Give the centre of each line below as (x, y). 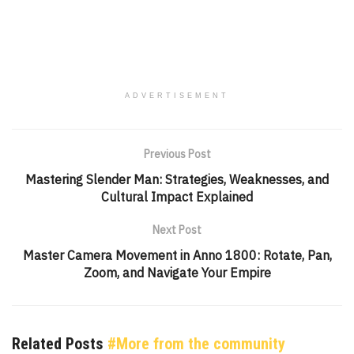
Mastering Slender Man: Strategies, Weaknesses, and (177, 180)
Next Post (177, 230)
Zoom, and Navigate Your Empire (177, 273)
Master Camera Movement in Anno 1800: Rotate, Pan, (177, 256)
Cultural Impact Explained (177, 197)
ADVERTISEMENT (177, 96)
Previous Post (177, 154)
